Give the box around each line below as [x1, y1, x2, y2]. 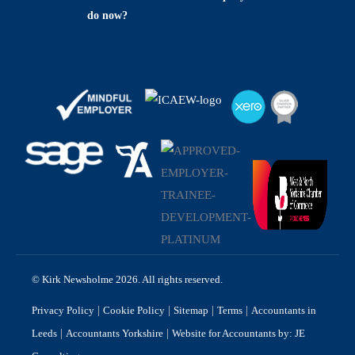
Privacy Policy [32, 304, 94, 316]
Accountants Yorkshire [66, 327, 163, 339]
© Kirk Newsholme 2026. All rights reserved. [32, 273, 223, 285]
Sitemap [174, 304, 208, 316]
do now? [87, 10, 128, 21]
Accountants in [251, 304, 316, 316]
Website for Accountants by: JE [172, 327, 305, 339]
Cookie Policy [103, 304, 165, 316]
